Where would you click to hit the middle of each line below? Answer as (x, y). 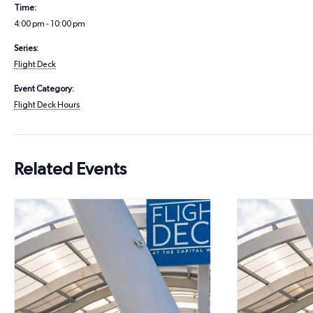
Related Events (70, 169)
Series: (26, 48)
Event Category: (44, 89)
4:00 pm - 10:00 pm (50, 24)
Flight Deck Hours (47, 105)
